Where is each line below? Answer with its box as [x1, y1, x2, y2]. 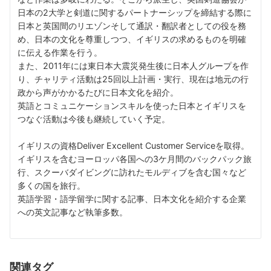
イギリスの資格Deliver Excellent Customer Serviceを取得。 [18, 140, 249, 151]
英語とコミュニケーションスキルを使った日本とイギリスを [18, 100, 246, 111]
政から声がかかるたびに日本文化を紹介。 [18, 87, 178, 97]
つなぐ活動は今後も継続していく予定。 [18, 113, 170, 124]
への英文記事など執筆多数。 [18, 206, 128, 217]
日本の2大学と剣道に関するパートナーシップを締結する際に [18, 7, 252, 18]
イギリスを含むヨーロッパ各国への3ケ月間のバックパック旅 [18, 153, 252, 164]
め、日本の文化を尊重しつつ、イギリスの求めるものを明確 [18, 33, 246, 44]
